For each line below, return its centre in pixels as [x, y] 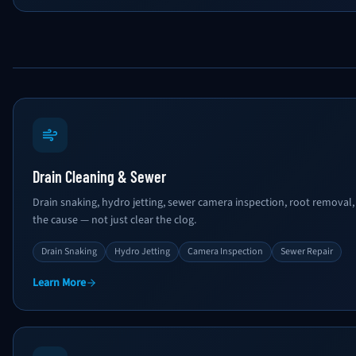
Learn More [59, 283]
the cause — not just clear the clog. [114, 220]
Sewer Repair [307, 252]
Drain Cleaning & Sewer [99, 176]
